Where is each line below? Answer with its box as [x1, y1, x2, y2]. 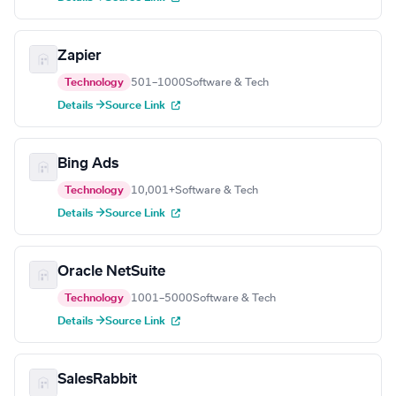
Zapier [57, 49, 102, 64]
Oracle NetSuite [57, 264, 165, 279]
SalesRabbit [57, 372, 137, 387]
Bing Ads [57, 156, 118, 171]
